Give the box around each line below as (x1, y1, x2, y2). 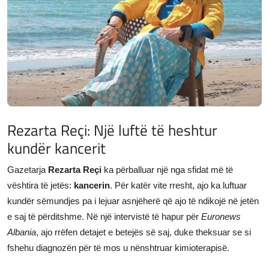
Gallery (9, 38, 38, 52)
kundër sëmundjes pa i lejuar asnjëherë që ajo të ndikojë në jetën (7, 196, 259, 207)
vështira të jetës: (7, 180, 74, 191)
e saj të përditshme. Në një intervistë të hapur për (7, 211, 201, 222)
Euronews (201, 211, 241, 222)
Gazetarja (7, 165, 48, 175)
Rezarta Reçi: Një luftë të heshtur (7, 118, 217, 142)
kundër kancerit (7, 136, 106, 160)
